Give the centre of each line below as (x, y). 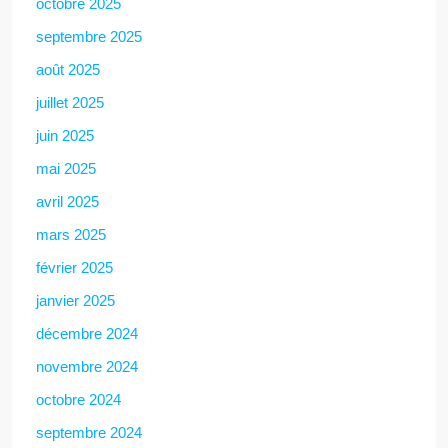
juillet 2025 (70, 102)
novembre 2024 (87, 366)
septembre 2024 (89, 432)
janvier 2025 (75, 300)
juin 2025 (65, 135)
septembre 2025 (89, 36)
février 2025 (74, 267)
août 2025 (68, 69)
